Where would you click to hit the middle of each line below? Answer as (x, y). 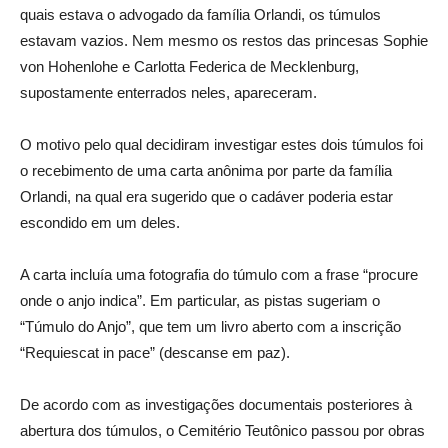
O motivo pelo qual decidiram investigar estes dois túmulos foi (221, 144)
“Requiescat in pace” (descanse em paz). (155, 352)
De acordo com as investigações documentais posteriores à (216, 404)
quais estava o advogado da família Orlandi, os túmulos (200, 14)
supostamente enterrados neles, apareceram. (168, 92)
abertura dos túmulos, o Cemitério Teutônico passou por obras (222, 430)
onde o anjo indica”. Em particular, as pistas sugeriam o (200, 300)
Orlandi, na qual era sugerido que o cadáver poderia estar (206, 196)
